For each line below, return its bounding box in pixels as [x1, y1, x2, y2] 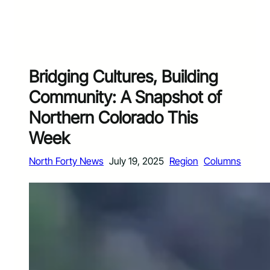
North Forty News [29, 155, 104, 168]
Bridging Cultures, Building [29, 66, 218, 87]
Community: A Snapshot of [29, 87, 222, 108]
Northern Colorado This [29, 107, 198, 128]
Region [169, 155, 198, 168]
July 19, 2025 [109, 155, 164, 168]
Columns [204, 155, 241, 168]
